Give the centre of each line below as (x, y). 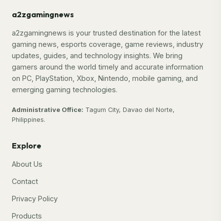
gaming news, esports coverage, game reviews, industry (108, 44)
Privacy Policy (35, 199)
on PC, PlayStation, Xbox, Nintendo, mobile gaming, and (105, 78)
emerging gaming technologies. (65, 90)
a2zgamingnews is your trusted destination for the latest (106, 33)
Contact (25, 182)
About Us (27, 164)
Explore (27, 146)
